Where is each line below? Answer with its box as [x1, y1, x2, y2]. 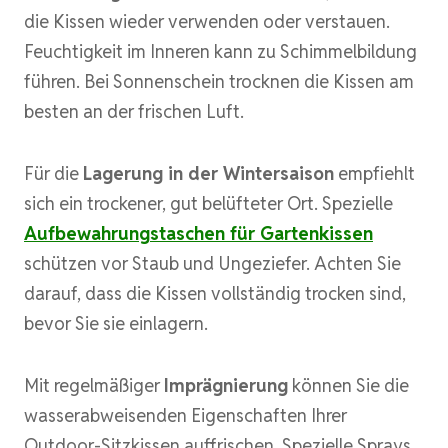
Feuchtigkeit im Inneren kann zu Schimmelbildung [24, 39, 417, 63]
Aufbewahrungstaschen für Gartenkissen [24, 221, 373, 245]
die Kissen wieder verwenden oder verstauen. [24, 9, 390, 33]
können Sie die [288, 373, 409, 397]
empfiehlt [334, 161, 415, 185]
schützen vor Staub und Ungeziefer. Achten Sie [24, 251, 401, 275]
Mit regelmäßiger [24, 373, 164, 397]
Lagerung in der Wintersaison [83, 161, 334, 185]
